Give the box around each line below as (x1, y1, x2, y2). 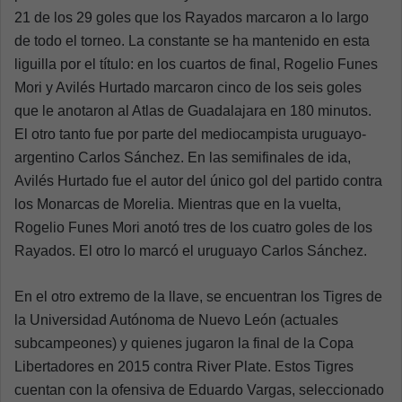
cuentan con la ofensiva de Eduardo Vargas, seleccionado (14, 382, 384, 398)
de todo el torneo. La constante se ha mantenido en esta (14, 33, 370, 49)
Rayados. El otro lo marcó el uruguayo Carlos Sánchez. (14, 243, 367, 259)
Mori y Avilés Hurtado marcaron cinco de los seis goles (14, 80, 362, 96)
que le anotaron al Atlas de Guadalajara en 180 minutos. (14, 103, 371, 119)
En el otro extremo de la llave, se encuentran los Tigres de (14, 289, 382, 305)
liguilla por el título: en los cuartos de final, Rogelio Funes (14, 57, 378, 73)
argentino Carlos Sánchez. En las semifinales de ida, (14, 150, 351, 166)
